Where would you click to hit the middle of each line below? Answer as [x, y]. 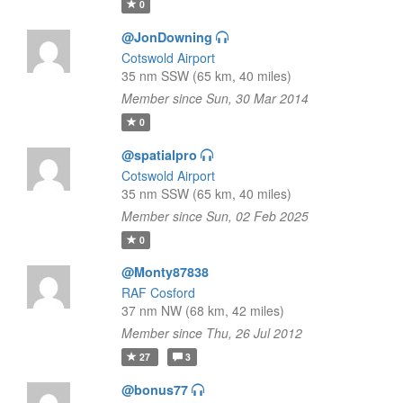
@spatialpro [159, 155]
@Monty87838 [165, 272]
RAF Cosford [158, 292]
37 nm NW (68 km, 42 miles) [202, 310]
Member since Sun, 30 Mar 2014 [215, 98]
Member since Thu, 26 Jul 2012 [211, 333]
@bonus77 [154, 390]
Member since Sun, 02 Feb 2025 [215, 216]
